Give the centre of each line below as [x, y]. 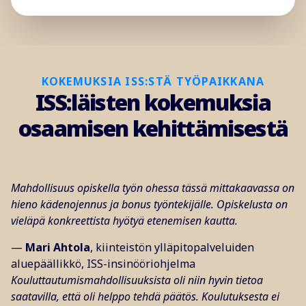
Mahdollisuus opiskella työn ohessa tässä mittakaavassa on [153, 188]
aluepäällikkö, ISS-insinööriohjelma [103, 264]
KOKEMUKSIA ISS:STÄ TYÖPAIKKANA [153, 82]
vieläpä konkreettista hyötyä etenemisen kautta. [124, 221]
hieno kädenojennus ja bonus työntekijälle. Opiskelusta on [149, 205]
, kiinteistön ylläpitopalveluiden [172, 248]
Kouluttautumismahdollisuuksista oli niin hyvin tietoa [137, 280]
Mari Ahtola [58, 248]
